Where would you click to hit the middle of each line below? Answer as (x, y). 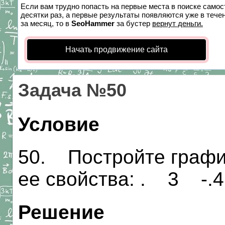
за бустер (133, 23)
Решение (61, 212)
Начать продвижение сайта (117, 49)
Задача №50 (72, 90)
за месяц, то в (46, 23)
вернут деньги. (178, 23)
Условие (59, 124)
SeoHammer (93, 23)
